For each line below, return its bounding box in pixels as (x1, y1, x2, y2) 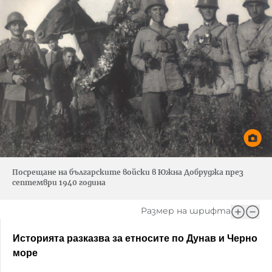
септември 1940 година (12, 177, 106, 187)
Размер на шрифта (141, 205, 231, 216)
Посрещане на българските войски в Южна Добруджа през (12, 167, 243, 177)
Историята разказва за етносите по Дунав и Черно (13, 233, 257, 243)
